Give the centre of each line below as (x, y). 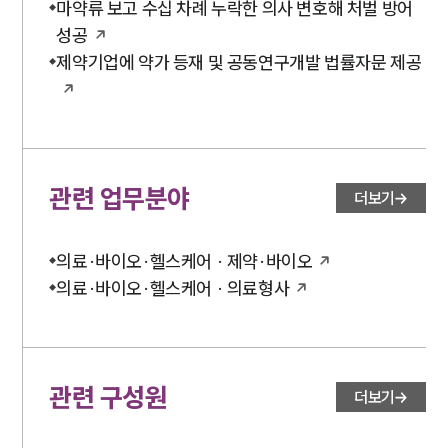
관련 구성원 (108, 397)
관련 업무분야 (119, 198)
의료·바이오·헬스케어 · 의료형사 (173, 288)
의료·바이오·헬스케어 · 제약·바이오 (184, 261)
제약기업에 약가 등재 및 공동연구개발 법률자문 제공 (239, 62)
